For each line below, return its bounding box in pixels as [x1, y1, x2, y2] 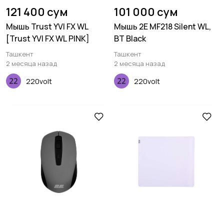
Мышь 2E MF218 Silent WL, [114, 21, 211, 32]
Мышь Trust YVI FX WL [6, 21, 88, 32]
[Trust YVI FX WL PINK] [6, 33, 89, 44]
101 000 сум [114, 4, 178, 19]
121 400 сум [6, 4, 68, 19]
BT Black [114, 33, 146, 44]
